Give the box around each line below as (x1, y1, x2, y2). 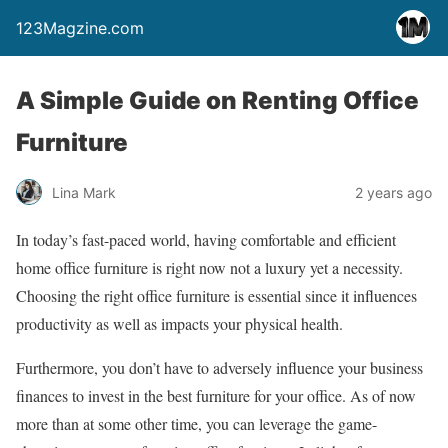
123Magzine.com (16, 18, 144, 38)
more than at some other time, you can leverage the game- (16, 413, 377, 434)
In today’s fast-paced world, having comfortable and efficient (16, 229, 396, 250)
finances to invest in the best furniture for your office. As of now (16, 385, 416, 406)
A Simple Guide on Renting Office (16, 86, 419, 115)
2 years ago (355, 183, 432, 201)
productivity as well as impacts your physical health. (16, 313, 343, 334)
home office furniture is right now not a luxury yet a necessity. (16, 257, 403, 278)
